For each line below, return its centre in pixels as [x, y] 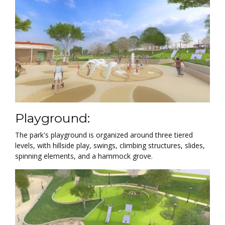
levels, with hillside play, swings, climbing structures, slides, [110, 146]
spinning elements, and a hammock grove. [85, 156]
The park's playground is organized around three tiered [104, 135]
